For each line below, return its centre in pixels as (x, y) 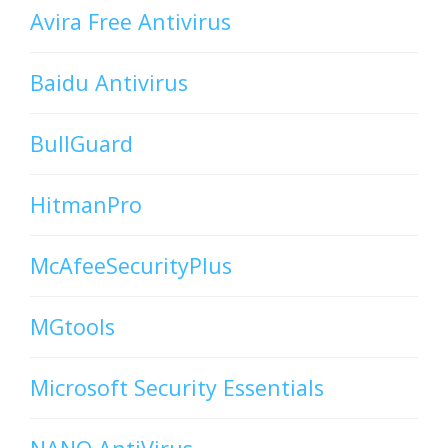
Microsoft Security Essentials (177, 388)
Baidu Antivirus (109, 83)
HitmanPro (86, 205)
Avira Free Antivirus (130, 22)
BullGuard (81, 144)
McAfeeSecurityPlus (131, 266)
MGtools (72, 327)
